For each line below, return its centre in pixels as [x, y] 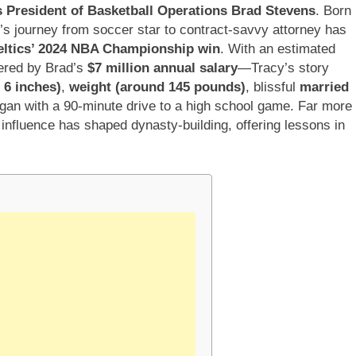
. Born [333, 10]
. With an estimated [278, 48]
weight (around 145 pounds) [157, 87]
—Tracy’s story [283, 68]
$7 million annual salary [163, 68]
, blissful [273, 87]
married [324, 87]
